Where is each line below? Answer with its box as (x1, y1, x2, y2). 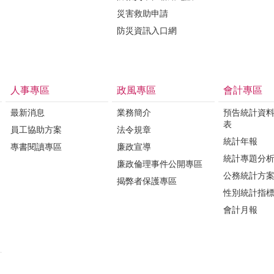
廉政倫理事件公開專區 (117, 158, 202, 169)
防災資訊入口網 (117, 25, 177, 35)
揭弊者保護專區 (117, 176, 177, 186)
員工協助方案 (10, 124, 62, 135)
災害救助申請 (117, 8, 168, 18)
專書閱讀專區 (10, 141, 62, 152)
